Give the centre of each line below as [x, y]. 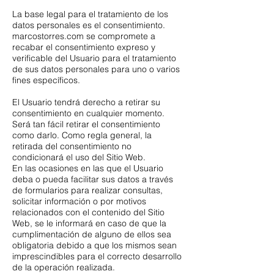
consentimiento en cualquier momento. [88, 113]
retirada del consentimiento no [72, 146]
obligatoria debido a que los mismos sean [94, 246]
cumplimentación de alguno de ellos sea [92, 235]
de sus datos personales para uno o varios [96, 69]
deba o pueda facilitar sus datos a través [93, 180]
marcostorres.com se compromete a [84, 36]
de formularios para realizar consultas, [87, 191]
